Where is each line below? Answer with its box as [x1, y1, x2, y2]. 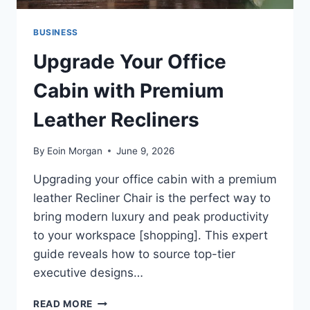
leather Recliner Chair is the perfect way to [33, 190, 271, 205]
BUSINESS [33, 27, 78, 38]
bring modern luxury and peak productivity [33, 209, 268, 224]
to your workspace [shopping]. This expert [33, 228, 268, 242]
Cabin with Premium [33, 79, 224, 103]
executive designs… [33, 265, 143, 280]
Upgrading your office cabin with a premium [33, 172, 277, 186]
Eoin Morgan [47, 145, 103, 156]
